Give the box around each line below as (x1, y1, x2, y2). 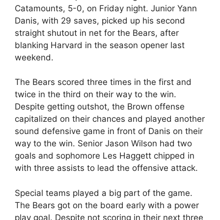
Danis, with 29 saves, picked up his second (15, 15, 185, 26)
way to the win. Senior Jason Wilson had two (15, 138, 192, 148)
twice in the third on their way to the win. (15, 89, 176, 99)
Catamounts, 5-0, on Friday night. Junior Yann (15, 3, 197, 13)
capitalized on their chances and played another (15, 114, 205, 124)
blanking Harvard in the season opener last (15, 40, 185, 50)
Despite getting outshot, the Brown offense (15, 102, 185, 111)
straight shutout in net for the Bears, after (15, 27, 179, 38)
